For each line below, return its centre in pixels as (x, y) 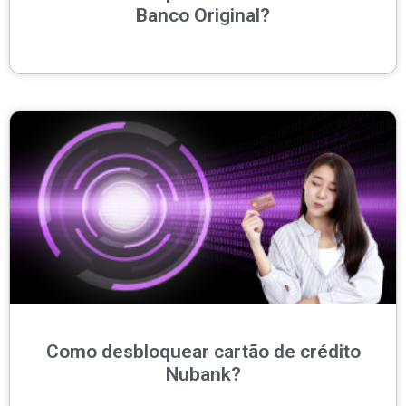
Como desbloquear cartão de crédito (203, 352)
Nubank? (203, 375)
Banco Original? (203, 16)
